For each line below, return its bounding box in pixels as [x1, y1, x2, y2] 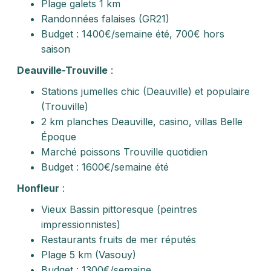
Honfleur [17, 182, 59, 194]
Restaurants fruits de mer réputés [41, 233, 196, 246]
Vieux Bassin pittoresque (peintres [41, 203, 197, 215]
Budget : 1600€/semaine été [41, 161, 169, 173]
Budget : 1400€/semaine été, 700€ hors [41, 28, 224, 40]
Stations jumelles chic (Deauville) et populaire [41, 85, 250, 97]
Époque [41, 131, 76, 143]
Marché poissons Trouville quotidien [41, 146, 207, 158]
